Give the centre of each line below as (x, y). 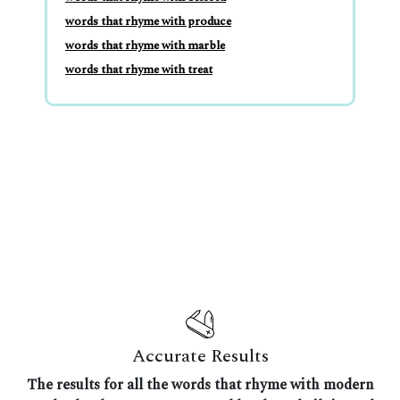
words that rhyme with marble (145, 45)
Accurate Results (200, 356)
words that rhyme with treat (139, 69)
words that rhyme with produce (148, 21)
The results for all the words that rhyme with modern (200, 384)
